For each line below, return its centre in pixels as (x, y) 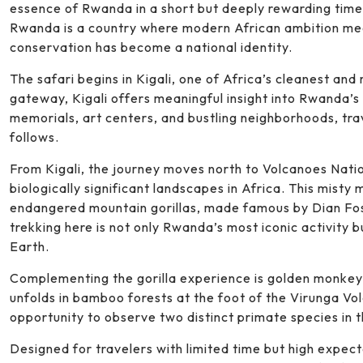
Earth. (30, 246)
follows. (34, 137)
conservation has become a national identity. (151, 47)
